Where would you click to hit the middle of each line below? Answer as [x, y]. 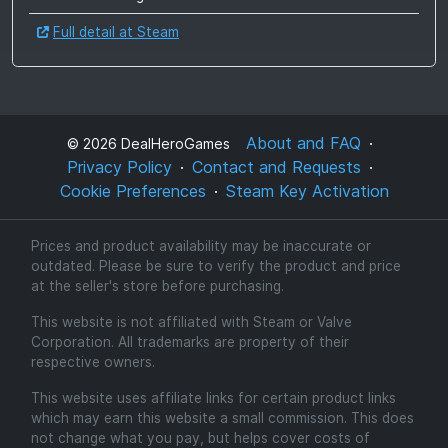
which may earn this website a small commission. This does [222, 418]
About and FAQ [303, 143]
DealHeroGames [173, 143]
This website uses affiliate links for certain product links [213, 398]
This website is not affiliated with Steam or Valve [191, 322]
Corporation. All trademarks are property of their [189, 342]
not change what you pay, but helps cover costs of [200, 438]
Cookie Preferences [132, 191]
